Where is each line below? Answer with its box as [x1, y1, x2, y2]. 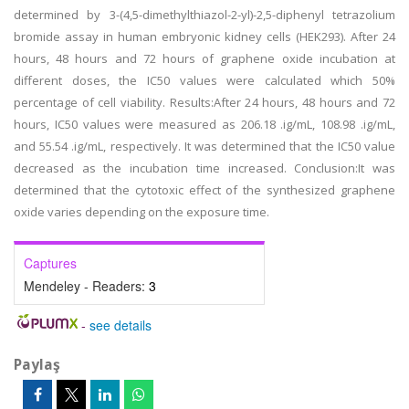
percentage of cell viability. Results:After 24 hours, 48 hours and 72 [14, 94, 395, 110]
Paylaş [14, 354, 60, 374]
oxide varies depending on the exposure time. [14, 204, 269, 220]
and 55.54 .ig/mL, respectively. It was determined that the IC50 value [14, 138, 395, 154]
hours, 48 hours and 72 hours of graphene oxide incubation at [14, 50, 395, 67]
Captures [24, 254, 77, 272]
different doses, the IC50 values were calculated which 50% [14, 72, 395, 89]
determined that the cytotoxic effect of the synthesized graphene [14, 182, 395, 198]
